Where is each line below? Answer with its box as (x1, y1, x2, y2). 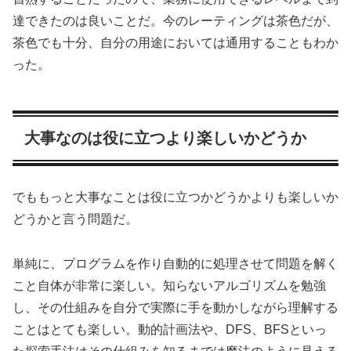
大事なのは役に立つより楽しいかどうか (24, 128, 306, 147)
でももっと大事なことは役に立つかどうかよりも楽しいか (13, 190, 338, 204)
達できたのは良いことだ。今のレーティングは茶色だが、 (13, 13, 338, 27)
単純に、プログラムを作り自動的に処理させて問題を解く (13, 256, 338, 270)
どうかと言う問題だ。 (13, 212, 138, 226)
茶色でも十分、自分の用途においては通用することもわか (13, 35, 338, 49)
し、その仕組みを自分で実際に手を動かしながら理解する (13, 300, 338, 314)
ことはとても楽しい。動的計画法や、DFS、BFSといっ (13, 322, 327, 336)
